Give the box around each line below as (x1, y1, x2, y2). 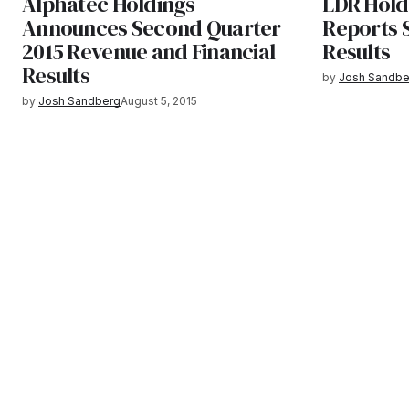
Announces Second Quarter (22, 12, 281, 43)
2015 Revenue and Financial (22, 36, 276, 67)
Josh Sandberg (38, 93, 121, 108)
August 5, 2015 (121, 93, 197, 108)
